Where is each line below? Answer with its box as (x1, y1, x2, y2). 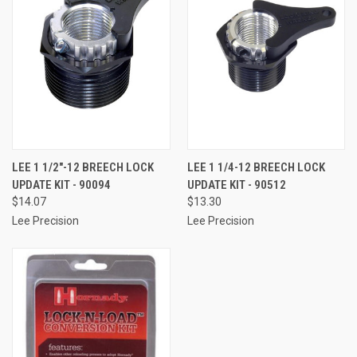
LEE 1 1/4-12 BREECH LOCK (186, 159, 325, 175)
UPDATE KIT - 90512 (186, 177, 286, 192)
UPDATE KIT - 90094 (12, 177, 111, 192)
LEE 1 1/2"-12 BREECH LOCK (12, 159, 154, 175)
